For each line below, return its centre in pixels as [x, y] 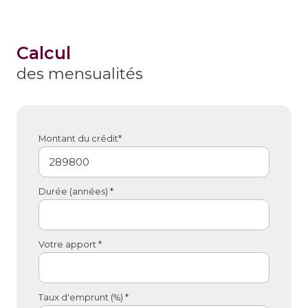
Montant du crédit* [80, 139]
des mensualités [80, 74]
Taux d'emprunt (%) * [84, 298]
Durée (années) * [76, 192]
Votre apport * [70, 245]
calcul [50, 53]
